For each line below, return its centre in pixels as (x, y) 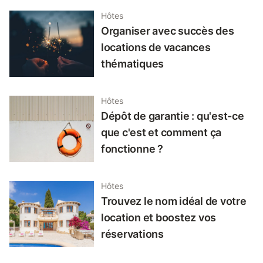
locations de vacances (156, 48)
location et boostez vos (159, 218)
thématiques (133, 64)
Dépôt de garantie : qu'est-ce (173, 116)
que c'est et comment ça (161, 133)
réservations (132, 234)
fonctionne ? (132, 149)
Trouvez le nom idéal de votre (174, 201)
